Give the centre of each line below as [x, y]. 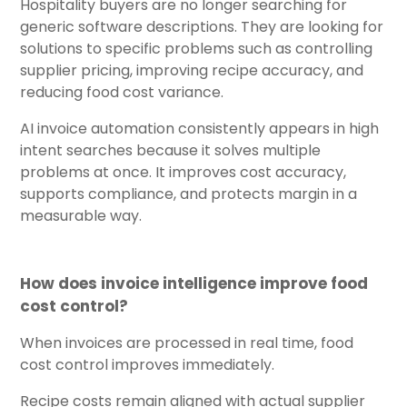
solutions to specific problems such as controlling [196, 48]
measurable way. [81, 215]
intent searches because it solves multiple [170, 150]
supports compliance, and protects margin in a [189, 194]
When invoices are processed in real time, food [187, 342]
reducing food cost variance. [122, 92]
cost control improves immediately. [147, 364]
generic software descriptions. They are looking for [202, 26]
